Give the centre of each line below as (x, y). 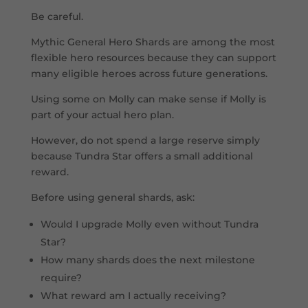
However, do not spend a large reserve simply (145, 141)
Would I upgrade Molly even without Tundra (149, 224)
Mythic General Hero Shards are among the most (153, 42)
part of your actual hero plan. (102, 115)
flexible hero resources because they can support (153, 58)
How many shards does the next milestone (147, 260)
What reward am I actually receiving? (133, 296)
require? (61, 278)
